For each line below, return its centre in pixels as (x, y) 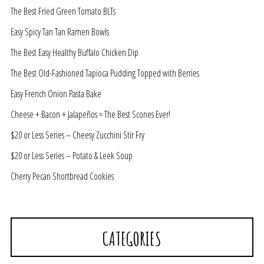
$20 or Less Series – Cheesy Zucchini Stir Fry (77, 135)
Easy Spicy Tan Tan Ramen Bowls (60, 32)
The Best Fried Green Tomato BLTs (63, 11)
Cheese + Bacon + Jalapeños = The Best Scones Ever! (90, 115)
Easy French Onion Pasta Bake (56, 94)
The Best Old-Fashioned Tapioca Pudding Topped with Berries (105, 73)
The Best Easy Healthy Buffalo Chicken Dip (75, 53)
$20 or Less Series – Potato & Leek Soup (72, 156)
